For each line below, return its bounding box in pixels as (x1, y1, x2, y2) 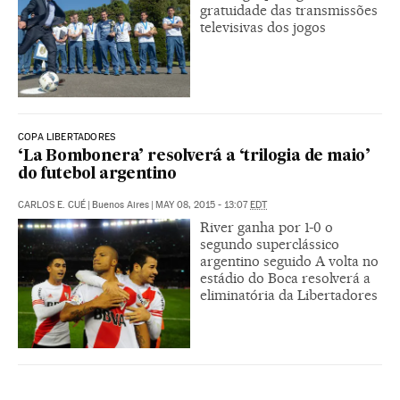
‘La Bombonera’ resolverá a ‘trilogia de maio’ (18, 148, 371, 164)
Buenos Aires (92, 198, 149, 211)
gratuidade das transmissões (200, 2, 378, 19)
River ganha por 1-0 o (200, 218, 333, 236)
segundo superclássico (200, 235, 339, 253)
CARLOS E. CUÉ (18, 198, 86, 211)
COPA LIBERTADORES (18, 130, 116, 143)
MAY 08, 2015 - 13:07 (155, 198, 250, 211)
